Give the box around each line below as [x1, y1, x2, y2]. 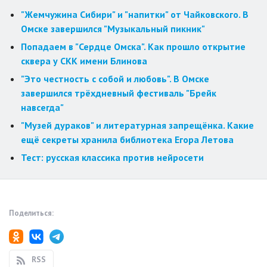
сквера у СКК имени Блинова [21, 55, 147, 67]
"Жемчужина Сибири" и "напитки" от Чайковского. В [21, 8, 249, 21]
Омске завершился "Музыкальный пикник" [21, 23, 205, 35]
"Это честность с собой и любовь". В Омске [21, 73, 209, 85]
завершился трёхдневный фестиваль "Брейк [21, 87, 216, 100]
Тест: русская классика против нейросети [21, 151, 204, 164]
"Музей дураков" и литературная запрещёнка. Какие [21, 119, 254, 132]
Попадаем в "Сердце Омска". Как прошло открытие [21, 41, 246, 53]
